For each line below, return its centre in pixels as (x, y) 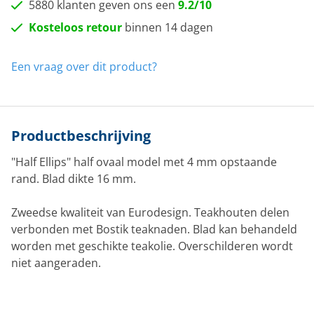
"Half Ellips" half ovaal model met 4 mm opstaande (144, 162)
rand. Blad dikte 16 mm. (74, 179)
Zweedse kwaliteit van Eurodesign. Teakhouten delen (150, 212)
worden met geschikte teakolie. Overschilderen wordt (152, 246)
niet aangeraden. (56, 263)
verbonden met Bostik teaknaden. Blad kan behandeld (154, 229)
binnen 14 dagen (168, 27)
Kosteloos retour (75, 27)
